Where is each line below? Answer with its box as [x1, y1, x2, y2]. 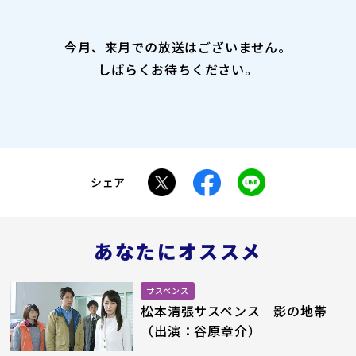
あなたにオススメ [94, 237, 262, 265]
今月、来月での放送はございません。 [64, 37, 292, 57]
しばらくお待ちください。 [98, 60, 258, 79]
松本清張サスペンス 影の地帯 [141, 300, 327, 320]
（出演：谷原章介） [141, 320, 261, 340]
